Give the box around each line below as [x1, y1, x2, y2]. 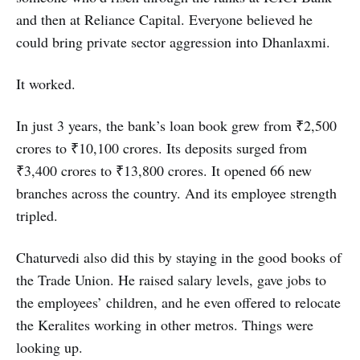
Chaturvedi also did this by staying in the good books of [16, 247, 342, 268]
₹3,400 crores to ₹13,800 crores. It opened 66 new [16, 161, 312, 181]
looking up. [16, 337, 83, 358]
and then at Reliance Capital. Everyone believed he [16, 10, 313, 30]
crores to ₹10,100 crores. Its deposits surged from [16, 138, 307, 158]
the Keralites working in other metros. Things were [16, 315, 313, 335]
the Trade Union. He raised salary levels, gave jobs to [16, 270, 326, 290]
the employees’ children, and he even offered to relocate [16, 292, 341, 313]
